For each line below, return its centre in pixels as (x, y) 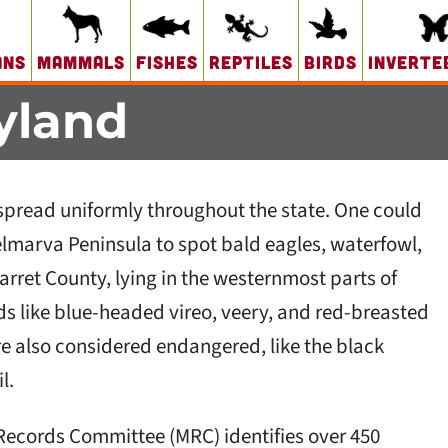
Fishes (167, 62)
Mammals (81, 62)
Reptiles (251, 62)
